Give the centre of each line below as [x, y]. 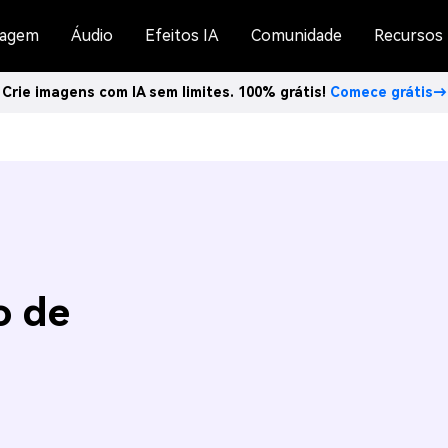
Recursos [408, 35]
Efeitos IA [182, 35]
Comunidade [296, 35]
